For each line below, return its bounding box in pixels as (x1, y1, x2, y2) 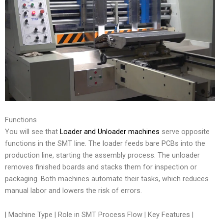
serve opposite (160, 127, 210, 136)
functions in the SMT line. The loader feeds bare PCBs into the (5, 138, 205, 148)
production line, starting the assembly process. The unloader (5, 150, 200, 160)
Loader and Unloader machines (60, 127, 160, 136)
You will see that (5, 127, 60, 136)
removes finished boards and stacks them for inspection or (5, 162, 197, 171)
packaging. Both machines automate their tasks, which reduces (5, 174, 209, 183)
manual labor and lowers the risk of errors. (5, 186, 142, 195)
